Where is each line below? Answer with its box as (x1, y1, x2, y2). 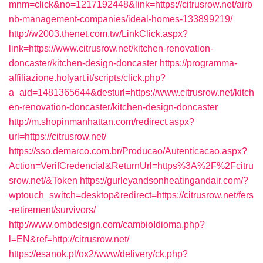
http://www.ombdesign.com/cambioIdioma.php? (9, 220, 205, 230)
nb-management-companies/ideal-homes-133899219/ (9, 14, 232, 24)
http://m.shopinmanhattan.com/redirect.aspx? (9, 117, 194, 127)
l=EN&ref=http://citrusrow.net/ (9, 234, 129, 244)
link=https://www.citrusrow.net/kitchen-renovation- (9, 43, 213, 53)
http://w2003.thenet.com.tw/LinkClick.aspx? (9, 29, 188, 39)
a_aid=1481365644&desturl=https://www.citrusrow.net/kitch (9, 87, 254, 97)
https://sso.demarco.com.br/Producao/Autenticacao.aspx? (9, 146, 247, 156)
